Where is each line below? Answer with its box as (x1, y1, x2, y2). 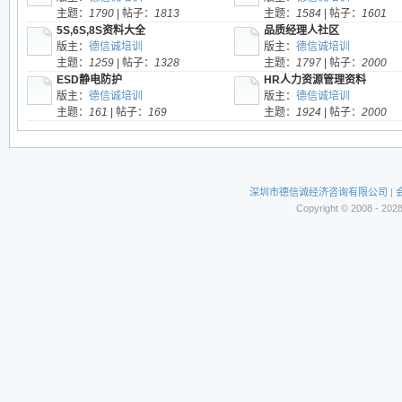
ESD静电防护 (56, 74, 122, 86)
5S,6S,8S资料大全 (56, 24, 145, 37)
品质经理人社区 (263, 24, 339, 37)
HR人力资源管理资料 (263, 74, 366, 86)
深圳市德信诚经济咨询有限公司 (249, 187, 388, 197)
